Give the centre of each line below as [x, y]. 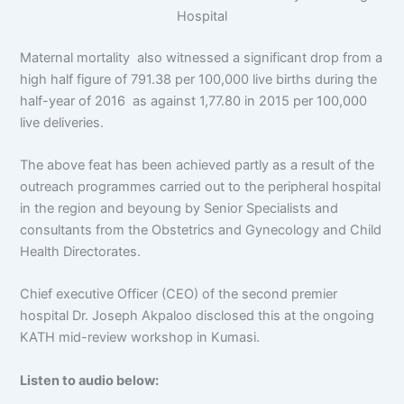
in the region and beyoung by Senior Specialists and [179, 208]
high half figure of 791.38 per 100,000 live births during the [199, 79]
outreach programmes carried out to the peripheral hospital [201, 187]
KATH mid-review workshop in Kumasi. [140, 338]
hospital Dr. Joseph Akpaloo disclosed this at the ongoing [197, 316]
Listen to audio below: [90, 380]
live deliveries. [62, 122]
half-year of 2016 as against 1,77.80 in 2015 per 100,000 [194, 101]
